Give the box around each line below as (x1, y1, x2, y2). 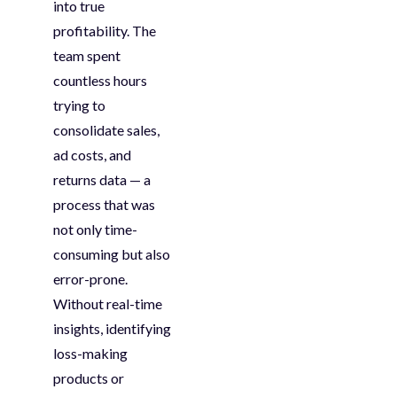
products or (53, 370, 124, 387)
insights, (53, 320, 105, 338)
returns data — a (53, 171, 151, 189)
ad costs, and (53, 146, 131, 164)
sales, (124, 121, 160, 139)
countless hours (53, 72, 147, 90)
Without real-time (53, 295, 162, 313)
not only (53, 221, 105, 238)
